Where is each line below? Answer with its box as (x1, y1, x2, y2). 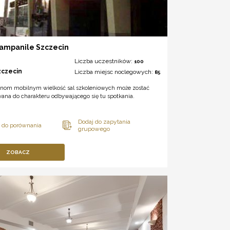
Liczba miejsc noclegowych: (74, 68, 155, 76)
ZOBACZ (6, 149, 30, 156)
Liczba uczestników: (74, 57, 134, 65)
